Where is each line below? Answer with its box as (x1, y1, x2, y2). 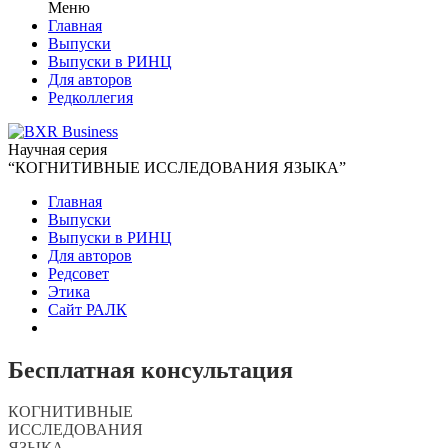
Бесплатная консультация (8, 356, 293, 383)
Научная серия (8, 140, 107, 158)
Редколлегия (48, 88, 133, 106)
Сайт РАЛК (48, 300, 127, 318)
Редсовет (48, 264, 109, 282)
